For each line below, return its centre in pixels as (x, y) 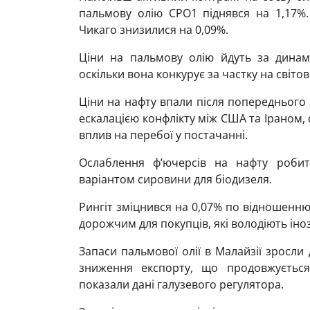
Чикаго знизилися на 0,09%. (154, 30)
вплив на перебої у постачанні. (163, 135)
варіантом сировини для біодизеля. (175, 179)
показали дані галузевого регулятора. (181, 284)
